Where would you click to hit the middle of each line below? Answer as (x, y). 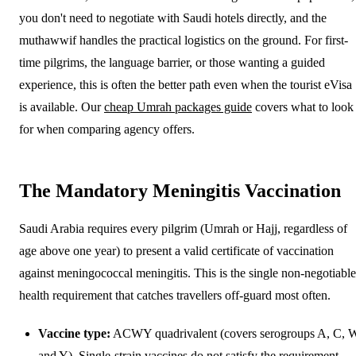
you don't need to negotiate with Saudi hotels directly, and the (173, 17)
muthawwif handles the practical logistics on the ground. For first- (184, 40)
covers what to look (303, 106)
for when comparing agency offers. (107, 129)
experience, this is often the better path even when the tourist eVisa (186, 84)
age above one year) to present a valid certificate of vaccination (176, 250)
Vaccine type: (74, 333)
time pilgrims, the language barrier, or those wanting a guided (172, 62)
